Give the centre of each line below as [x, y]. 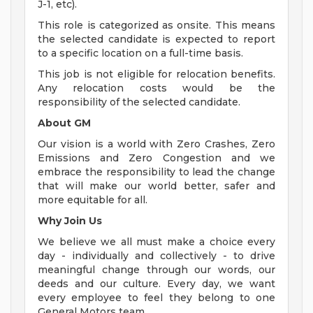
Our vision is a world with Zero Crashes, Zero [156, 144]
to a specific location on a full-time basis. [140, 53]
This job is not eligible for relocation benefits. [156, 74]
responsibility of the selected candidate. [139, 102]
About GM [64, 123]
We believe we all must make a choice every [156, 242]
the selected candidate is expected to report [156, 39]
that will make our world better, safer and [156, 186]
